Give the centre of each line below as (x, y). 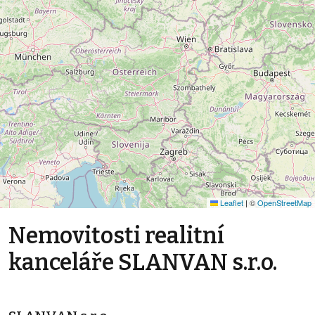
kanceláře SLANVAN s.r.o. (143, 262)
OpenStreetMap (284, 202)
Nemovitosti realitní (116, 235)
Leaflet (231, 202)
